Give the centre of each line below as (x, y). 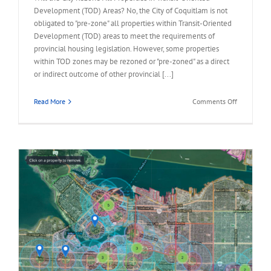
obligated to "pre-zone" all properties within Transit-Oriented (133, 23)
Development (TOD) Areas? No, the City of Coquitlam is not (131, 11)
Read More (50, 101)
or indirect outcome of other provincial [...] (104, 74)
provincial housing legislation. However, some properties (126, 49)
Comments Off (215, 101)
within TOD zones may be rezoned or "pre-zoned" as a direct (132, 61)
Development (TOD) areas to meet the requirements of (124, 36)
